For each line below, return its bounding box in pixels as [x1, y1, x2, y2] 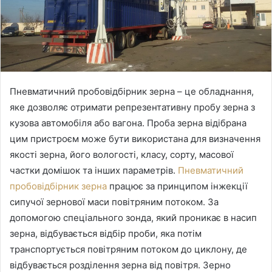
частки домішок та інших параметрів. [10, 164, 178, 176]
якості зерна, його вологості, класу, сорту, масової [10, 148, 234, 160]
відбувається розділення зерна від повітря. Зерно [10, 259, 231, 271]
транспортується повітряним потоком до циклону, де [10, 243, 247, 255]
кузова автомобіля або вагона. [10, 117, 147, 129]
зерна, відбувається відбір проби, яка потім [10, 227, 202, 239]
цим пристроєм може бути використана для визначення [10, 132, 260, 144]
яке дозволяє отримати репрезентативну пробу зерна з [10, 101, 255, 113]
